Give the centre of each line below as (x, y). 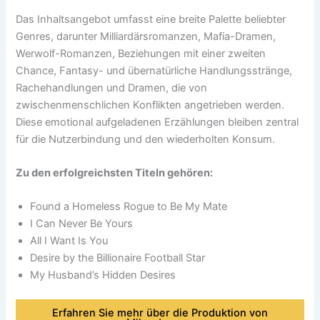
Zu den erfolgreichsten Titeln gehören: (115, 172)
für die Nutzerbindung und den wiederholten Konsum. (146, 139)
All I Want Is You (69, 241)
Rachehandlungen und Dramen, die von (112, 87)
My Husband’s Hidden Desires (103, 275)
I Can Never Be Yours (82, 224)
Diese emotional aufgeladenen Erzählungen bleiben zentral (157, 122)
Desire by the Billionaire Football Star (118, 258)
